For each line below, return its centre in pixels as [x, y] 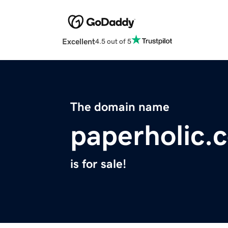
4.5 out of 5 [113, 41]
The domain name [120, 107]
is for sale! [98, 164]
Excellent [79, 41]
